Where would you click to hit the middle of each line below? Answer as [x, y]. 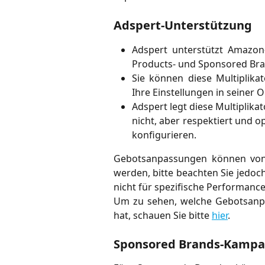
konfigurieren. [164, 135]
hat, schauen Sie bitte [163, 215]
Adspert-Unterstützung [183, 25]
